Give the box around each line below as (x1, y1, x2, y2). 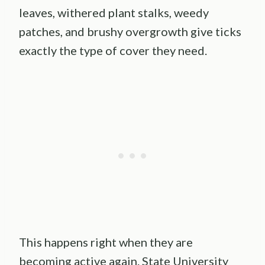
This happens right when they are (19, 235, 193, 250)
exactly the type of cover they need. (19, 43, 207, 58)
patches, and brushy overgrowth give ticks (19, 24, 241, 39)
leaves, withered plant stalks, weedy (19, 5, 209, 20)
